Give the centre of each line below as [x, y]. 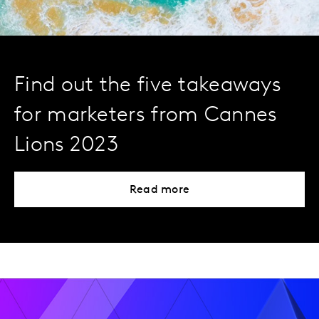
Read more [159, 190]
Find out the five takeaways [148, 85]
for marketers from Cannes [146, 115]
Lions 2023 [67, 145]
